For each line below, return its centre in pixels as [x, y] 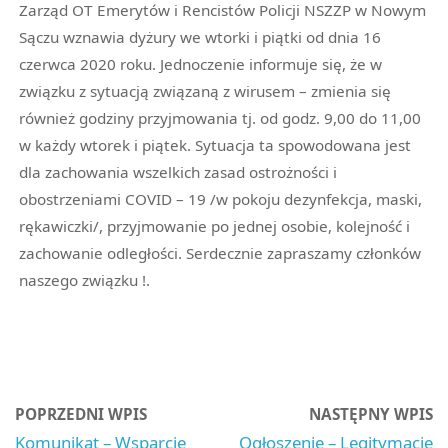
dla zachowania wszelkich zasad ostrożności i [178, 172]
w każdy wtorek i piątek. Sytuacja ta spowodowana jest [215, 145]
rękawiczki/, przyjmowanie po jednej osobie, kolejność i [215, 226]
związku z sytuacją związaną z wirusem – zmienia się [205, 91]
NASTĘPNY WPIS [370, 413]
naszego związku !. [85, 280]
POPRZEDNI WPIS [81, 413]
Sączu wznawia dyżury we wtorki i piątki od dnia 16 [200, 37]
